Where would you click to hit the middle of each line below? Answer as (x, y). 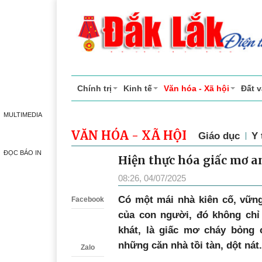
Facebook (88, 200)
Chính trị (94, 89)
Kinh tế (138, 89)
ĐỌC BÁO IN (23, 153)
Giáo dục (219, 136)
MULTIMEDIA (23, 115)
